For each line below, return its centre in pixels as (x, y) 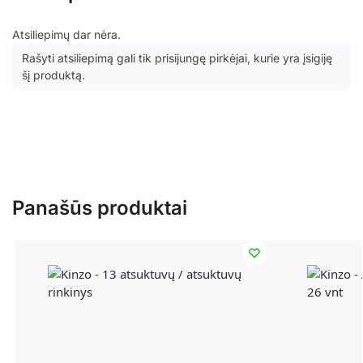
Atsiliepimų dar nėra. (66, 35)
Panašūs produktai (100, 207)
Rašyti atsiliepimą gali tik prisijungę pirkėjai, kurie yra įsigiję (177, 58)
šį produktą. (53, 75)
